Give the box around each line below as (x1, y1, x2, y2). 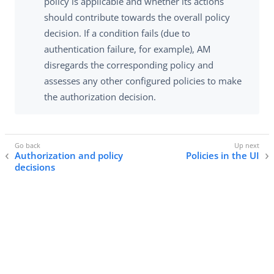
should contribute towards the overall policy (44, 11, 230, 24)
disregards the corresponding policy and (44, 59, 213, 72)
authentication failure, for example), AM (44, 43, 210, 56)
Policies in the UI (186, 149, 259, 161)
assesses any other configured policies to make (44, 75, 242, 87)
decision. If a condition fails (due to (44, 27, 190, 40)
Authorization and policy (15, 149, 123, 161)
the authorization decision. (44, 91, 156, 103)
